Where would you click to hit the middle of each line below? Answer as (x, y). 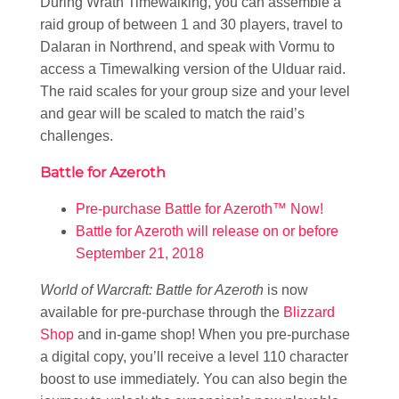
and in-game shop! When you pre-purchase (212, 335)
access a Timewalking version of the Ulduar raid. (193, 69)
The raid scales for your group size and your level (195, 92)
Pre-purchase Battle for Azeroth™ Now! (199, 209)
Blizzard (309, 313)
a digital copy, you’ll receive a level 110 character (194, 357)
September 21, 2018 (140, 254)
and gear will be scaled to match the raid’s (172, 114)
